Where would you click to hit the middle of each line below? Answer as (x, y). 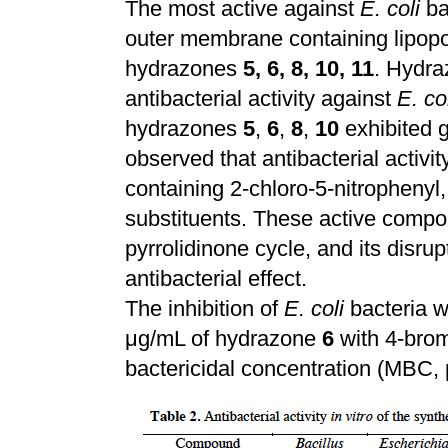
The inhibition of (204, 308)
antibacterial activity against (261, 98)
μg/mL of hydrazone (223, 338)
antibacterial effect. (216, 278)
